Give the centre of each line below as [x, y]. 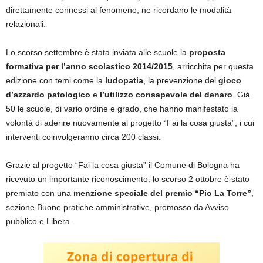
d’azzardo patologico [48, 95]
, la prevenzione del [181, 81]
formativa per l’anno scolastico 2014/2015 [89, 67]
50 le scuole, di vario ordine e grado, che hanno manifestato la [122, 109]
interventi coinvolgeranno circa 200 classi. [83, 137]
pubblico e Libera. [39, 222]
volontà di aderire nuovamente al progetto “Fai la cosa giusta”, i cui [130, 123]
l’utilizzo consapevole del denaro [166, 95]
